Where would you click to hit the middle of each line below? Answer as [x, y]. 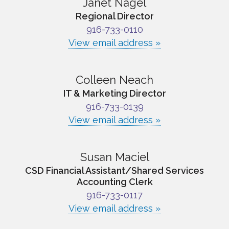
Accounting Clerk [114, 182]
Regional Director [114, 16]
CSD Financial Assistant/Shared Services [114, 171]
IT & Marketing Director [114, 94]
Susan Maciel [114, 157]
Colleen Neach [114, 80]
